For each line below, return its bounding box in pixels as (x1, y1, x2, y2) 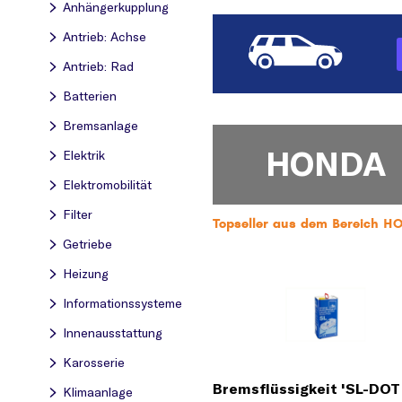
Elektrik (63, 147, 105, 163)
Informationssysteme (63, 295, 182, 311)
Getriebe (63, 236, 112, 252)
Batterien (63, 88, 117, 104)
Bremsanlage (63, 118, 138, 134)
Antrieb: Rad (63, 58, 134, 74)
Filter (63, 206, 92, 223)
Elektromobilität (63, 177, 152, 193)
